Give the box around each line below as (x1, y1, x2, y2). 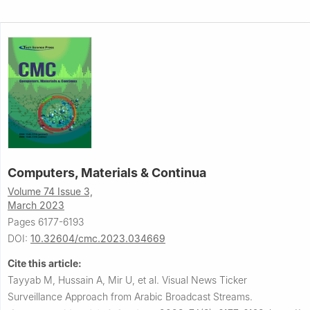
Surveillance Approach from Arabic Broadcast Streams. (8, 291, 253, 303)
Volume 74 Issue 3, (8, 185, 93, 198)
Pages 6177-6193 (8, 216, 84, 228)
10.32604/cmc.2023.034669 (30, 232, 165, 245)
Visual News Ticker (162, 274, 247, 286)
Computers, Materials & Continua (8, 165, 206, 181)
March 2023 (8, 199, 64, 212)
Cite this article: (8, 257, 82, 270)
